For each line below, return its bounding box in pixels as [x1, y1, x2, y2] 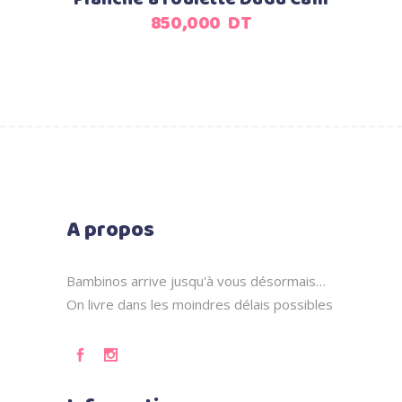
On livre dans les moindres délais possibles [66, 295, 333, 313]
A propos [66, 214, 154, 248]
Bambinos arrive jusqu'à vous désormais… [66, 272, 326, 290]
